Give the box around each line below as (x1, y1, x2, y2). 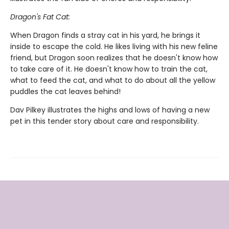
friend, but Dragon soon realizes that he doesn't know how (10, 53, 218, 63)
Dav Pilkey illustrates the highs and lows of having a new (10, 105, 210, 115)
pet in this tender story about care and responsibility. (10, 116, 199, 126)
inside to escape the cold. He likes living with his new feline (10, 41, 218, 52)
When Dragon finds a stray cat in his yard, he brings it (10, 30, 200, 40)
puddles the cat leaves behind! (10, 86, 121, 97)
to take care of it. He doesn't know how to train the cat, (10, 64, 208, 74)
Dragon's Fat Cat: (10, 12, 70, 22)
